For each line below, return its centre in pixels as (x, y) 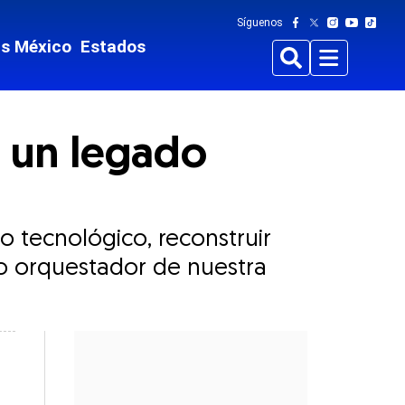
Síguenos (260, 23)
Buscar (305, 68)
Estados (113, 47)
